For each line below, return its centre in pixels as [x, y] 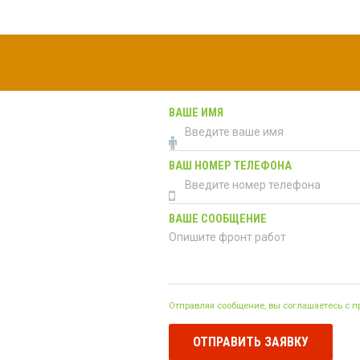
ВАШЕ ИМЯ [196, 112]
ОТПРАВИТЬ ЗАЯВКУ [251, 342]
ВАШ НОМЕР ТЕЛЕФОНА [230, 166]
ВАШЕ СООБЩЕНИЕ [218, 219]
